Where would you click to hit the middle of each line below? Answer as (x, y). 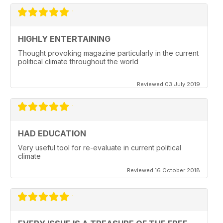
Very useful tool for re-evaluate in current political (100, 148)
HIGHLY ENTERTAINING (64, 39)
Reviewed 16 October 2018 (164, 170)
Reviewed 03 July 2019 (168, 84)
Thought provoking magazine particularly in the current (108, 53)
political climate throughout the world (78, 62)
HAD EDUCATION (52, 134)
